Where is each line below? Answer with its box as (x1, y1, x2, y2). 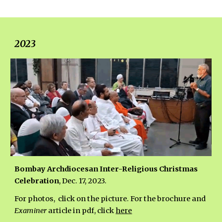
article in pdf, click (47, 206, 116, 215)
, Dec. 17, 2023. (59, 176, 107, 185)
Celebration (14, 176, 59, 185)
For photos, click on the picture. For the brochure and (14, 194, 206, 203)
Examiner (14, 206, 47, 215)
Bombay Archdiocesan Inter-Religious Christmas (14, 164, 198, 173)
